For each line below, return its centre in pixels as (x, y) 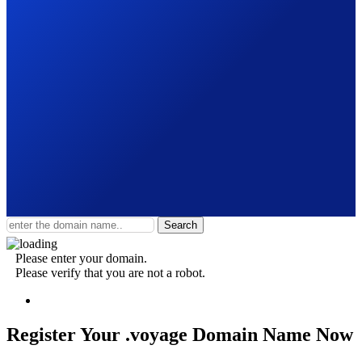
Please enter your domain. (81, 258)
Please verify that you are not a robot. (110, 272)
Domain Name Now (273, 334)
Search (181, 225)
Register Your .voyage (99, 334)
